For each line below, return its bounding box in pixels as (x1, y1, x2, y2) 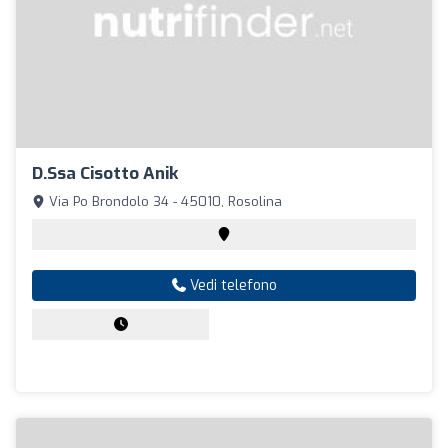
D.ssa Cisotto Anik (32, 162, 178, 186)
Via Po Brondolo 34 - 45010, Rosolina (45, 193, 282, 211)
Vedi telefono (185, 276, 277, 296)
